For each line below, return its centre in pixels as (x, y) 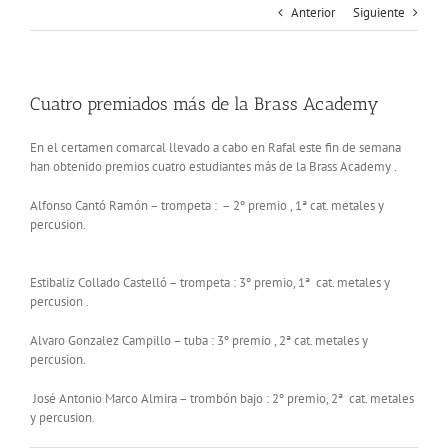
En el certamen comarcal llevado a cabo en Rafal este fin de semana (215, 147)
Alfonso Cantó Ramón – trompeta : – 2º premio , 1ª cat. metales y (207, 205)
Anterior (313, 12)
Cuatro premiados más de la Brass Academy (204, 103)
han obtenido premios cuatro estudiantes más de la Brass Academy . (213, 166)
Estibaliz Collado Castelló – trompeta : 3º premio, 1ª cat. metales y (210, 282)
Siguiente (379, 12)
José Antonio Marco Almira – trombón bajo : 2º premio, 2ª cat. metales (222, 398)
